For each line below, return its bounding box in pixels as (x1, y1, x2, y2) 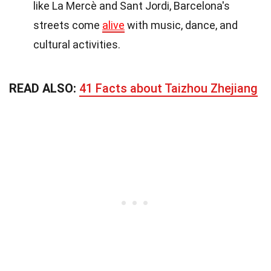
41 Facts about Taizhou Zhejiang (79, 80, 258, 96)
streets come (33, 18, 102, 31)
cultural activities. (33, 38, 120, 51)
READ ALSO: (9, 80, 79, 96)
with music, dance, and (125, 18, 238, 31)
